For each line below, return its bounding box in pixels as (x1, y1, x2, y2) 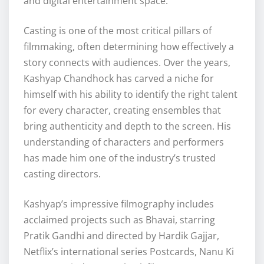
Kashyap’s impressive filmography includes (24, 197, 214, 211)
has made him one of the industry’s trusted (24, 151, 216, 165)
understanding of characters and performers (24, 136, 224, 149)
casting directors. (24, 167, 101, 181)
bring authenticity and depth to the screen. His (24, 120, 231, 133)
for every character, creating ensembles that (24, 104, 221, 117)
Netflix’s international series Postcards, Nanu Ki (24, 245, 234, 259)
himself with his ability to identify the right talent (24, 88, 237, 101)
